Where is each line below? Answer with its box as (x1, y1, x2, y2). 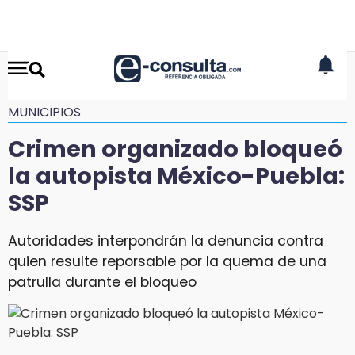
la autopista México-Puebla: (8, 160, 345, 192)
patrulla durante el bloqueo (8, 272, 197, 292)
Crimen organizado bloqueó (8, 133, 342, 165)
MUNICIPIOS (8, 103, 81, 121)
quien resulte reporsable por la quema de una (8, 251, 326, 271)
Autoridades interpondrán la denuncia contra (8, 231, 323, 250)
